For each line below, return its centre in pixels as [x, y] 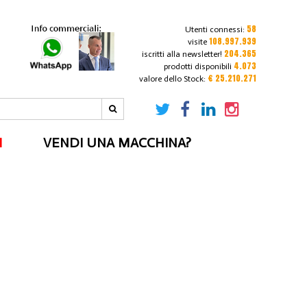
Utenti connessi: [216, 29]
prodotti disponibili [197, 66]
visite [198, 42]
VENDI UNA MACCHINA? [118, 143]
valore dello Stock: [173, 79]
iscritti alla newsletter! [182, 54]
